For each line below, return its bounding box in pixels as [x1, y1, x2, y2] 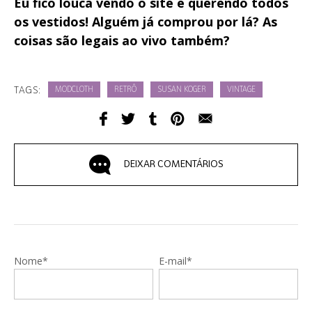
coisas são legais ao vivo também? [14, 32, 230, 49]
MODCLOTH [54, 86, 93, 95]
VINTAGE [226, 86, 256, 95]
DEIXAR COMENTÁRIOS [123, 159, 224, 170]
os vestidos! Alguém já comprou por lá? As [14, 13, 277, 31]
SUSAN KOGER [157, 86, 206, 95]
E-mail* [159, 254, 193, 268]
